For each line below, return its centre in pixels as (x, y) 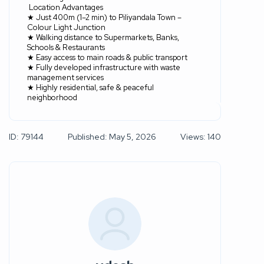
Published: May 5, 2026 (112, 136)
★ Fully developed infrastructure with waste (104, 67)
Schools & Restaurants (66, 47)
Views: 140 (201, 136)
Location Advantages (66, 7)
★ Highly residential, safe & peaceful (90, 87)
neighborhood (52, 97)
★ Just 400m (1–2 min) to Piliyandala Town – (104, 17)
